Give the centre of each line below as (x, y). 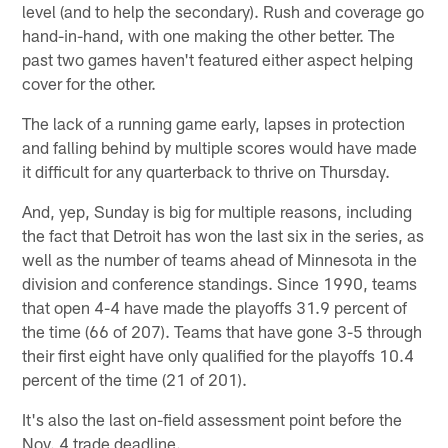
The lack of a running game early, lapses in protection (214, 123)
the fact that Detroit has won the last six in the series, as (223, 235)
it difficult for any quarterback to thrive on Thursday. (206, 171)
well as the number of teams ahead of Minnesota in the (220, 259)
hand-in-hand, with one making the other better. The (209, 35)
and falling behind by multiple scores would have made (220, 147)
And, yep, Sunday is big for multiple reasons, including (217, 211)
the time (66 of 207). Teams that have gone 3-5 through (222, 331)
